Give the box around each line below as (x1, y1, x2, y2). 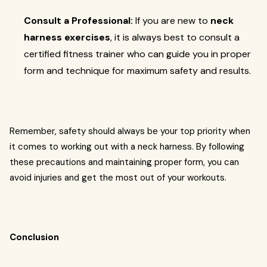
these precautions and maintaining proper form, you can (10, 156, 239, 168)
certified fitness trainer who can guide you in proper (24, 48, 251, 60)
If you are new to (133, 14, 210, 27)
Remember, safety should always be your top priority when (10, 125, 250, 137)
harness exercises (24, 31, 110, 44)
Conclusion (10, 231, 59, 243)
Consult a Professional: (24, 14, 133, 27)
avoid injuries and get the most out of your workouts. (10, 172, 226, 184)
